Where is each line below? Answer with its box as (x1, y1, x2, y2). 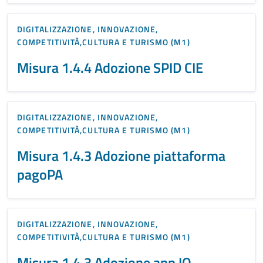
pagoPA (17, 163, 63, 185)
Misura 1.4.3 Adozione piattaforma (17, 144, 225, 166)
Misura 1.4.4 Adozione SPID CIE (17, 56, 203, 78)
